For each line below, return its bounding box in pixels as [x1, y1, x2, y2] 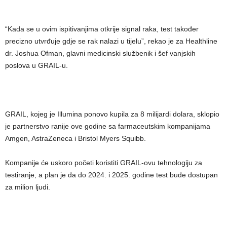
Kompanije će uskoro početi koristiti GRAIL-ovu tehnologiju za [5, 159, 202, 167]
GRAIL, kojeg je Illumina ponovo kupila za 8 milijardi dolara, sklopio [5, 110, 219, 118]
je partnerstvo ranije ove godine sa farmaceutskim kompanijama [5, 122, 210, 130]
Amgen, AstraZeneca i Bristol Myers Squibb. [5, 134, 146, 142]
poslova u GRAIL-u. [5, 61, 68, 69]
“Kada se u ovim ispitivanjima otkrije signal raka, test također [5, 25, 199, 33]
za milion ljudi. [5, 183, 50, 191]
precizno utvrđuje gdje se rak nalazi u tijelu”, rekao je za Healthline [5, 37, 217, 45]
